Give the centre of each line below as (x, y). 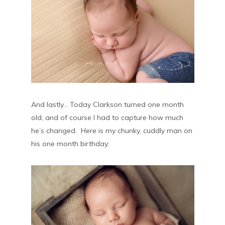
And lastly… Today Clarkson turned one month (107, 104)
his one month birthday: (70, 143)
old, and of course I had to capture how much (107, 117)
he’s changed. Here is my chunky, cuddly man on (111, 130)
